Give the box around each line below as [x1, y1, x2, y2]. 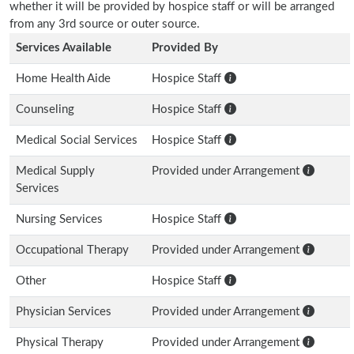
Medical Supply [16, 165, 95, 177]
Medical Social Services [16, 134, 137, 146]
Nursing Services [16, 213, 103, 225]
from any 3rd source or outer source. [9, 18, 200, 30]
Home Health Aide [16, 73, 111, 85]
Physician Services [16, 306, 111, 318]
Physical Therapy [16, 337, 104, 348]
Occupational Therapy [16, 244, 129, 256]
